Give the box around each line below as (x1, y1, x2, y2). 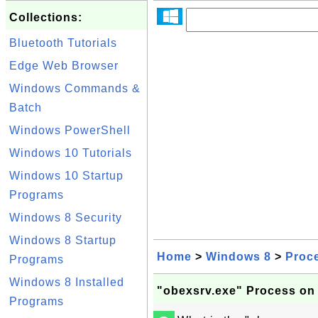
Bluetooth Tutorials (9, 37, 117, 49)
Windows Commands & (9, 82, 141, 94)
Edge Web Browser (9, 60, 119, 72)
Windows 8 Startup (9, 234, 116, 246)
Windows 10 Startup (9, 170, 124, 182)
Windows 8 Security (9, 212, 122, 224)
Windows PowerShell (9, 124, 131, 136)
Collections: (9, 11, 82, 23)
